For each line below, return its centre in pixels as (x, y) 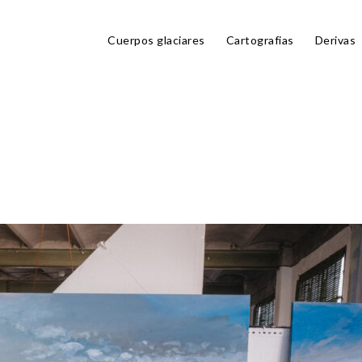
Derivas (335, 40)
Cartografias (260, 40)
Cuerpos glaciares (156, 40)
